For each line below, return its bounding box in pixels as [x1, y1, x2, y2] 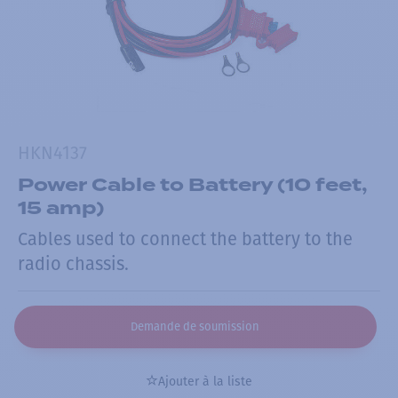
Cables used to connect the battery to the [18, 228, 353, 251]
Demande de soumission [131, 319, 260, 333]
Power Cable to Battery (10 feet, [18, 171, 367, 198]
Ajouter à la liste [158, 373, 252, 389]
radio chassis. [18, 253, 129, 275]
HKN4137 [18, 141, 87, 163]
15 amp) [18, 194, 104, 221]
